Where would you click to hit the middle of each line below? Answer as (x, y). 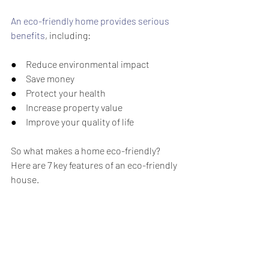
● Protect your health (58, 93)
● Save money (43, 78)
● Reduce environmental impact (80, 64)
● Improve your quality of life (72, 122)
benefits (28, 35)
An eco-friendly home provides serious (91, 21)
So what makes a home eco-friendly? (86, 150)
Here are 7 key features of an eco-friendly (95, 165)
